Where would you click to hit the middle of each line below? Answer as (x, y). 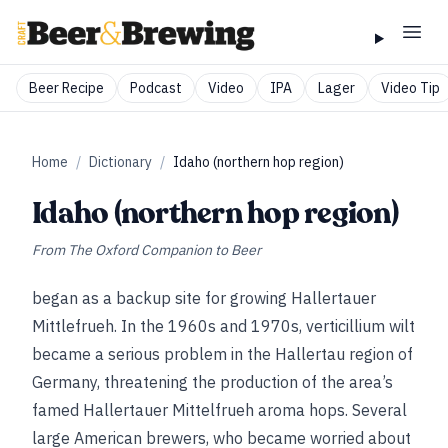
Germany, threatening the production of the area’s (212, 382)
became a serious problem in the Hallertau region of (222, 354)
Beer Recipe (66, 88)
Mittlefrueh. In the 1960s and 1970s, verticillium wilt (223, 326)
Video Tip (410, 88)
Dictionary (120, 162)
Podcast (156, 88)
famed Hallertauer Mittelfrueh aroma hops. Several (219, 410)
